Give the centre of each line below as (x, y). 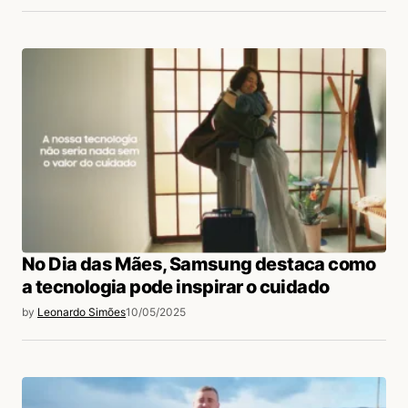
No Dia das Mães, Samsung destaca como (199, 264)
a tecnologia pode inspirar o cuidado (176, 286)
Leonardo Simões (82, 311)
